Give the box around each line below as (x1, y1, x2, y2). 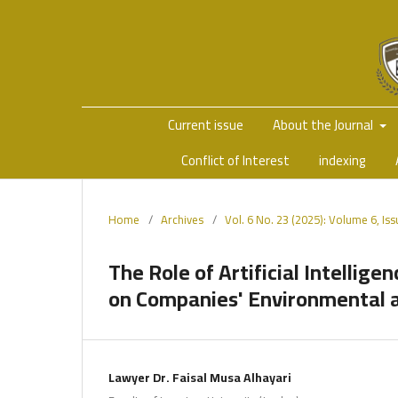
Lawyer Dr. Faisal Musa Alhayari (108, 365, 291, 389)
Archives (161, 208, 203, 230)
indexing (319, 147, 366, 173)
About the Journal (273, 111, 376, 138)
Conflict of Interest (181, 147, 290, 173)
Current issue (168, 111, 243, 138)
